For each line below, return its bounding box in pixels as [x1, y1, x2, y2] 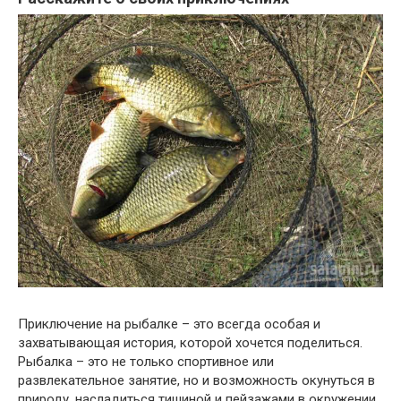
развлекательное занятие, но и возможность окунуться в [18, 372, 375, 389]
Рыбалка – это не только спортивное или [18, 354, 274, 371]
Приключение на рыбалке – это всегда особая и [18, 316, 320, 333]
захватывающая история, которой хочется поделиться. [18, 335, 363, 352]
